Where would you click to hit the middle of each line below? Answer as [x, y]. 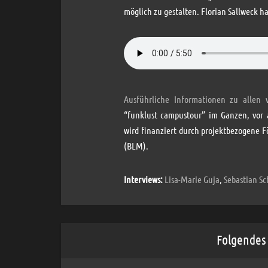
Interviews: [143, 179]
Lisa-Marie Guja [192, 179]
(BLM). [136, 145]
